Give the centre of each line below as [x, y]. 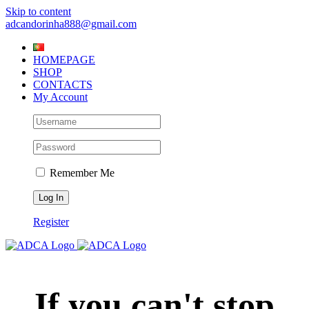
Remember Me [81, 173]
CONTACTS [63, 84]
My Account [60, 97]
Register [51, 222]
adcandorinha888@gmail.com [71, 24]
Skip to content [38, 11]
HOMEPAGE [64, 60]
